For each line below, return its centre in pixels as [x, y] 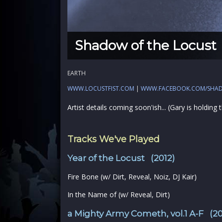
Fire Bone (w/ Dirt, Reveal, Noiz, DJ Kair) [132, 177]
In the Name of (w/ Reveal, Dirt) [119, 195]
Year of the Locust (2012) [121, 158]
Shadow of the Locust [146, 46]
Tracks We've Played [113, 139]
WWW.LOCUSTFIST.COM [101, 89]
